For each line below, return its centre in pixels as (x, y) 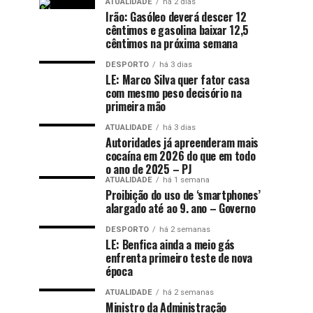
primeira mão (136, 106)
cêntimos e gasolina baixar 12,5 (177, 30)
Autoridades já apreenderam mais (182, 142)
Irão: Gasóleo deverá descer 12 (176, 16)
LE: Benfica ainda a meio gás (170, 244)
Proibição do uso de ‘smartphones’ (183, 195)
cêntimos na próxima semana (172, 43)
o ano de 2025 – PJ (149, 169)
